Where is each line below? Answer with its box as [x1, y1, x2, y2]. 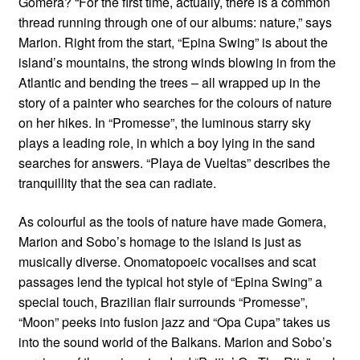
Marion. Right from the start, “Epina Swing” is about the [18, 33, 328, 52]
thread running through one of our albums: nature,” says [18, 13, 332, 32]
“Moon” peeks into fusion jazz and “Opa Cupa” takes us [18, 312, 330, 331]
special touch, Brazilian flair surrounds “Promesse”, [18, 292, 308, 311]
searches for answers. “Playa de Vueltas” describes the [18, 153, 330, 173]
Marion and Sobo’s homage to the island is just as [18, 231, 301, 251]
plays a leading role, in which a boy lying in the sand [18, 133, 315, 153]
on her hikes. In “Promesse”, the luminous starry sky [18, 113, 311, 133]
